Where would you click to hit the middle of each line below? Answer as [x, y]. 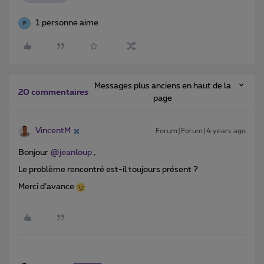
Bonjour [34, 153]
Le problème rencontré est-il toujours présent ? [109, 170]
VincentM [53, 131]
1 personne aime [67, 23]
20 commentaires [53, 93]
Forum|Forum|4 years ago [201, 131]
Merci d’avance [47, 187]
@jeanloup [71, 153]
